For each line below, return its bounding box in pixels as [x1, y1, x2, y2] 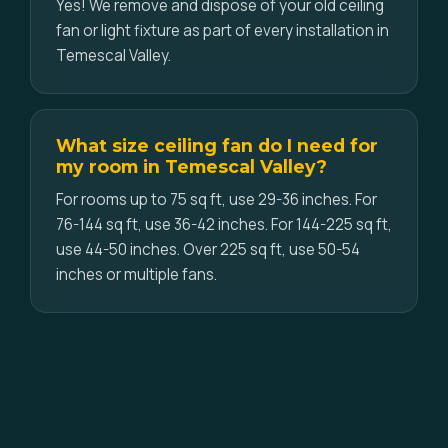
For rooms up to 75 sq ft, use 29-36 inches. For [56, 189, 377, 210]
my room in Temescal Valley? [56, 156, 327, 177]
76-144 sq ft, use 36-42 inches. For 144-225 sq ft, [56, 214, 392, 235]
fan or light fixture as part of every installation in [56, 20, 389, 41]
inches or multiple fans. [56, 264, 217, 285]
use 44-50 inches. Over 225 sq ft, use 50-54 [56, 239, 360, 260]
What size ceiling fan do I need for [56, 135, 378, 156]
